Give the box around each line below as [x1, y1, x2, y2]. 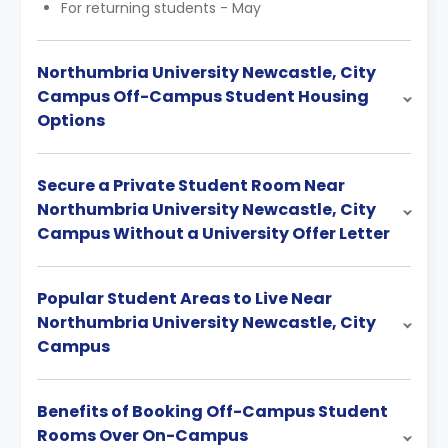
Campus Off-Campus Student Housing [37, 85, 369, 108]
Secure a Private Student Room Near [37, 174, 345, 197]
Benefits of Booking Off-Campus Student [37, 400, 388, 423]
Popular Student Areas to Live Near [37, 287, 332, 310]
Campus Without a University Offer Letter [37, 222, 390, 245]
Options [37, 109, 105, 132]
